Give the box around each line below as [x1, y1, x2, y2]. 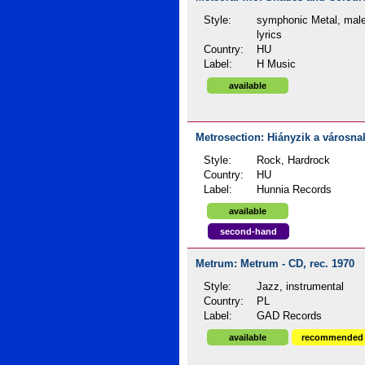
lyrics [257, 29, 283, 41]
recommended [301, 332, 363, 342]
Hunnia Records [257, 184, 332, 196]
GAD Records [257, 310, 323, 322]
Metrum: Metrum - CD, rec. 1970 [196, 258, 354, 270]
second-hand [220, 226, 277, 236]
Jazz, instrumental [257, 281, 345, 292]
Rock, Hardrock [257, 155, 331, 166]
